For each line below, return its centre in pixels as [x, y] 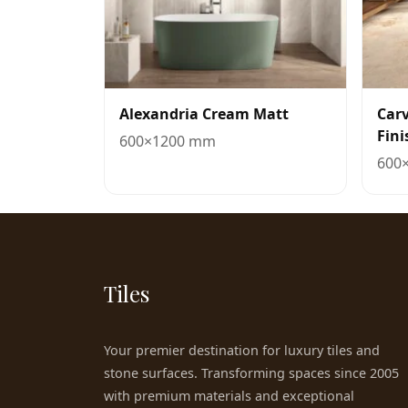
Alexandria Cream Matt [204, 114]
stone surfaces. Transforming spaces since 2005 [251, 373]
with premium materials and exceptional [229, 396]
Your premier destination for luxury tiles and [242, 350]
